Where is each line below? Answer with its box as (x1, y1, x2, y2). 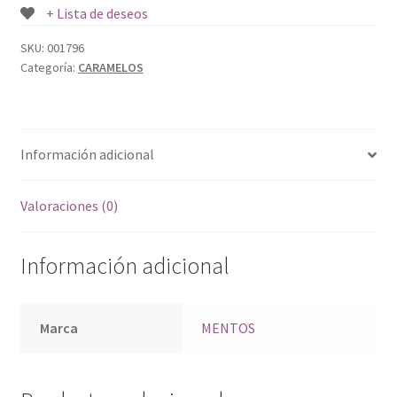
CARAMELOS (77, 59, 144, 76)
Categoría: (19, 59, 78, 76)
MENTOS (201, 318, 256, 337)
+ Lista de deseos (45, 4, 148, 23)
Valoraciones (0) (19, 197, 118, 215)
